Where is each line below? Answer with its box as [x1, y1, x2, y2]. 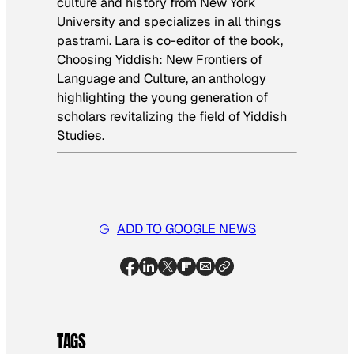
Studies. [57, 126, 104, 144]
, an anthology [186, 70, 266, 87]
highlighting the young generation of [57, 88, 268, 106]
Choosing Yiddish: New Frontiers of [57, 51, 262, 68]
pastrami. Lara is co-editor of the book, [57, 32, 283, 49]
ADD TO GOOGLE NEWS [117, 220, 256, 238]
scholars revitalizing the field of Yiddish [57, 107, 287, 125]
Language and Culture [57, 70, 186, 87]
